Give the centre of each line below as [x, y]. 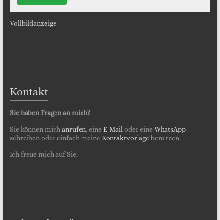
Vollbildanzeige [33, 23]
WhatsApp [170, 129]
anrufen [74, 129]
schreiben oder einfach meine [55, 138]
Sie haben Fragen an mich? [50, 113]
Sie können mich [36, 129]
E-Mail [113, 129]
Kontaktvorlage [125, 138]
